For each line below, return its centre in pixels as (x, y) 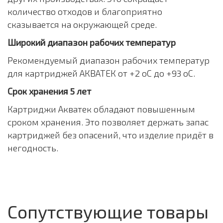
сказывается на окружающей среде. (82, 24)
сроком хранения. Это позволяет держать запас (108, 122)
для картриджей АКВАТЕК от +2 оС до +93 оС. (101, 73)
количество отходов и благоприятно (85, 11)
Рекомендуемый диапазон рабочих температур (109, 60)
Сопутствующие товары (108, 211)
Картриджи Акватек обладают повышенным (101, 109)
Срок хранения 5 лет (49, 91)
